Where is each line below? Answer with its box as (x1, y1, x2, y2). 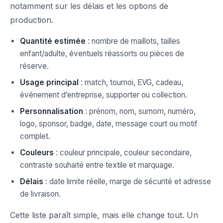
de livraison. (20, 189, 61, 199)
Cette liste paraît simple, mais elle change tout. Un (10, 210, 198, 221)
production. (10, 15, 53, 25)
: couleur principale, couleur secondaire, (54, 148, 192, 158)
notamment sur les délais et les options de (10, 1, 168, 11)
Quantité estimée (20, 36, 86, 46)
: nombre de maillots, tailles (86, 36, 180, 46)
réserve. (20, 61, 49, 71)
